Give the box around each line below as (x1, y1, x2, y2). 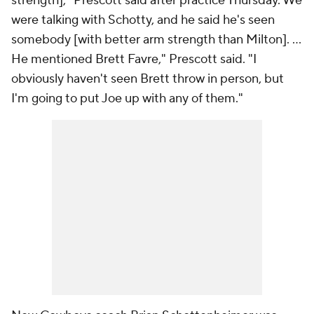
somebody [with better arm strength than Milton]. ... (11, 32, 301, 48)
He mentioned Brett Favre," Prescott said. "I (11, 51, 257, 67)
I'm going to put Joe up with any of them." (11, 90, 243, 107)
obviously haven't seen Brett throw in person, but (11, 71, 284, 87)
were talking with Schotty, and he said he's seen (11, 12, 275, 28)
